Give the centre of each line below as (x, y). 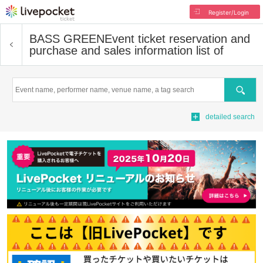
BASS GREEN (67, 39)
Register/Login (228, 12)
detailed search (230, 117)
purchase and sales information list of (127, 50)
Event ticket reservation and (177, 39)
